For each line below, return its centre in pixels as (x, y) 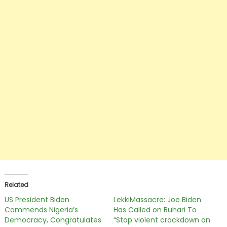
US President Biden (37, 199)
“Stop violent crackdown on (162, 220)
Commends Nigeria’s (41, 210)
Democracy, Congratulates (53, 220)
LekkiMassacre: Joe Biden (157, 199)
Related (16, 184)
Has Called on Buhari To (155, 210)
